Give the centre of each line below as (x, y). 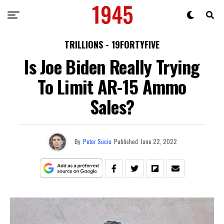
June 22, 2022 (158, 141)
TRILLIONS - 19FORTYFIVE (112, 44)
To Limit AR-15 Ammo (112, 86)
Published (126, 141)
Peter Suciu (97, 141)
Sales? (112, 106)
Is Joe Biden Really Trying (112, 66)
